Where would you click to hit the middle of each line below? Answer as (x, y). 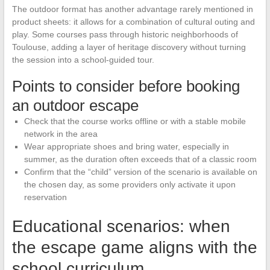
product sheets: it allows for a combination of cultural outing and (133, 22)
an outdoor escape (75, 106)
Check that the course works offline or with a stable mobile (135, 121)
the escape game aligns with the (134, 248)
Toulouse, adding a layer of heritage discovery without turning (129, 47)
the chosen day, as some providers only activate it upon (130, 185)
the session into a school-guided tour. (83, 60)
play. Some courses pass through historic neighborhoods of (125, 35)
